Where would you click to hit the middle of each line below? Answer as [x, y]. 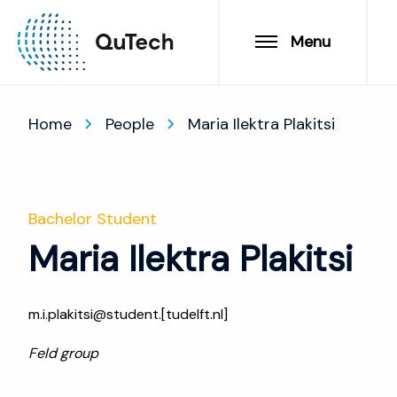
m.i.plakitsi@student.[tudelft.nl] [128, 314]
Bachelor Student [93, 219]
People [130, 124]
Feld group [63, 353]
